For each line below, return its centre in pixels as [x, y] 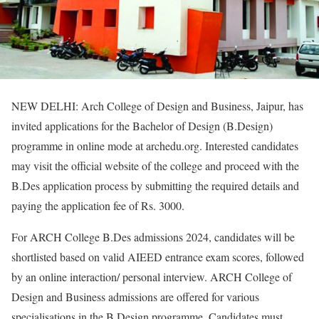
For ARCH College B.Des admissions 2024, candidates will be [153, 237]
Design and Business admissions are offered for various [135, 297]
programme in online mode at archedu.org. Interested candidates [155, 146]
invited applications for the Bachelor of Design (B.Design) [142, 126]
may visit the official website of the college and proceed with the [155, 166]
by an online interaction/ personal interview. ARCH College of [152, 277]
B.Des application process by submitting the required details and [155, 186]
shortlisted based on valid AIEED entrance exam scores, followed [158, 257]
